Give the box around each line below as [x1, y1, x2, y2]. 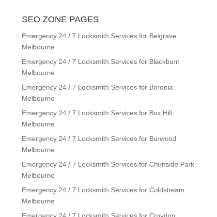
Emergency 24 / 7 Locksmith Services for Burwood [21, 135, 176, 142]
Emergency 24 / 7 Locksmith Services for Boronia [21, 83, 173, 91]
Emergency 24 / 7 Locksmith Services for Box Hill [21, 109, 172, 117]
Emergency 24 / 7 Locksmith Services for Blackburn [21, 58, 180, 65]
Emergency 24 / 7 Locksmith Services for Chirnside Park [21, 160, 194, 168]
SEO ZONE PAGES [21, 15, 99, 24]
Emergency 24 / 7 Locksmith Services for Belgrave [21, 32, 176, 40]
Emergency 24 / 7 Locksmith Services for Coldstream [21, 186, 185, 194]
